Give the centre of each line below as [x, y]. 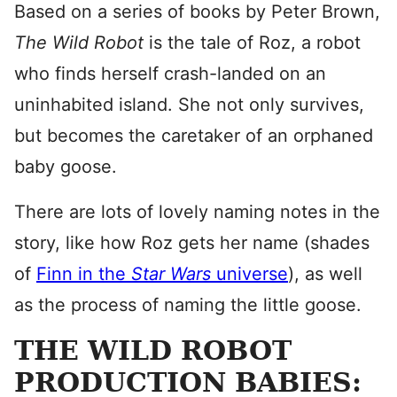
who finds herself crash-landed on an [170, 74]
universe [252, 274]
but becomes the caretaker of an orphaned [194, 136]
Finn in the [84, 274]
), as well [325, 274]
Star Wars [174, 274]
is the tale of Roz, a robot [255, 43]
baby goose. [66, 167]
